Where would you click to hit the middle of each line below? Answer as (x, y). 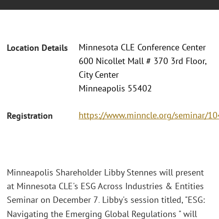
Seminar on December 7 (53, 199)
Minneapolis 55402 (115, 88)
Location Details (37, 48)
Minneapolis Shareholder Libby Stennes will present (105, 172)
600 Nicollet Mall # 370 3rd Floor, (142, 61)
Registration (30, 115)
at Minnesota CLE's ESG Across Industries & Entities (105, 186)
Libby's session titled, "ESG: (152, 199)
